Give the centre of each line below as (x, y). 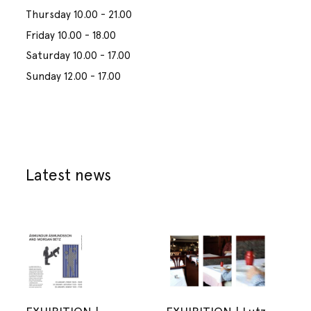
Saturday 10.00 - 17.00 (78, 56)
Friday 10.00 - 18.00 (71, 35)
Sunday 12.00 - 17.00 (74, 76)
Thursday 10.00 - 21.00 (79, 15)
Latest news (69, 174)
